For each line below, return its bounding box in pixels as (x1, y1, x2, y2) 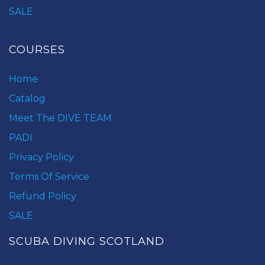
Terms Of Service (9, 171, 89, 182)
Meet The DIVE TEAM (9, 112, 112, 124)
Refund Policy (9, 190, 76, 202)
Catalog (9, 93, 46, 104)
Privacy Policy (9, 151, 74, 163)
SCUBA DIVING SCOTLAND (9, 235, 164, 248)
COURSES (9, 43, 65, 56)
